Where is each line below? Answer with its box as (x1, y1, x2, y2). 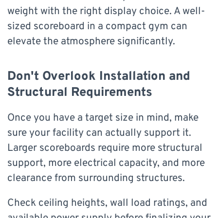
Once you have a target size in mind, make (7, 111, 199, 125)
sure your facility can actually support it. (7, 126, 191, 140)
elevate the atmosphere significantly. (7, 35, 175, 48)
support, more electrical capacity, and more (7, 156, 205, 170)
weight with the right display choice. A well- (7, 4, 205, 18)
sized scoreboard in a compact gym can (7, 19, 187, 33)
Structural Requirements (7, 84, 152, 101)
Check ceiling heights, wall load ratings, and (7, 196, 207, 210)
